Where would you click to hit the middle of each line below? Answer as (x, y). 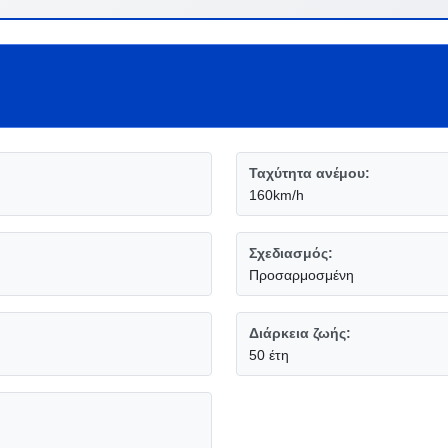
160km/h (276, 195)
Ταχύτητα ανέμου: (309, 173)
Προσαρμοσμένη (301, 275)
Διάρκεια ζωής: (300, 333)
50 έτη (269, 355)
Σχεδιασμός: (291, 253)
